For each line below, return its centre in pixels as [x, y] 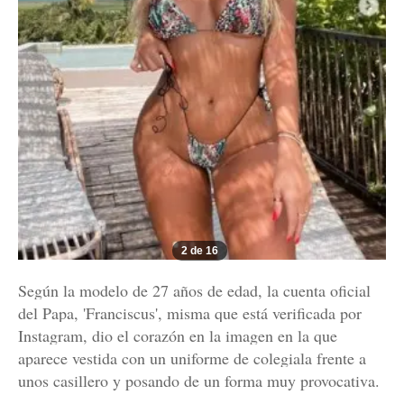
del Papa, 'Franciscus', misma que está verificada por [190, 313]
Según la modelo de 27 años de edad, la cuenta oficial [194, 291]
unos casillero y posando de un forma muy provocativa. [199, 381]
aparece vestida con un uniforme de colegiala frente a [192, 358]
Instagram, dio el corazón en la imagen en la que [178, 336]
